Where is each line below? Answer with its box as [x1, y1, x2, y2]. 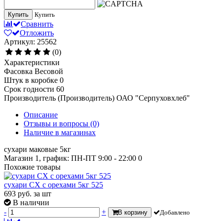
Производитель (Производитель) [4, 94, 114, 103]
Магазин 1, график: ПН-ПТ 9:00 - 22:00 [4, 154, 136, 163]
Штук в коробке [4, 76, 58, 85]
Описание [24, 110, 58, 119]
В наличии [13, 198, 49, 207]
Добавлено [160, 209, 190, 217]
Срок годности [4, 85, 54, 94]
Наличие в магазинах [24, 128, 96, 137]
